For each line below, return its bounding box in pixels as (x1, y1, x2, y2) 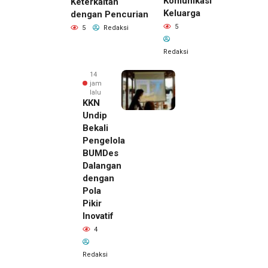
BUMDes (83, 147, 118, 159)
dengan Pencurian (71, 9, 148, 20)
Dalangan (83, 160, 121, 171)
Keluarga (163, 7, 200, 19)
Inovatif (83, 210, 114, 221)
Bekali (83, 122, 108, 133)
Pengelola (83, 135, 125, 146)
